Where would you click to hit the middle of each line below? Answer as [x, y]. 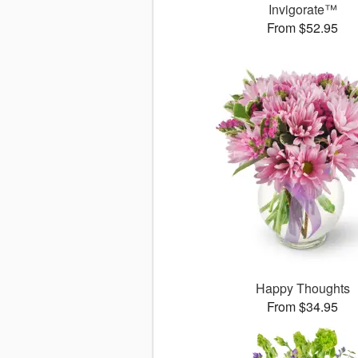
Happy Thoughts [302, 288]
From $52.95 [303, 28]
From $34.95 [303, 306]
